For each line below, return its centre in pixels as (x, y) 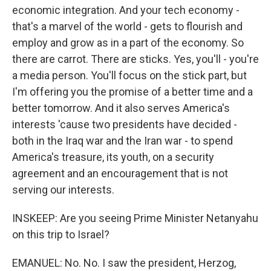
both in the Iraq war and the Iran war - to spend (122, 141)
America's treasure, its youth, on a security (113, 157)
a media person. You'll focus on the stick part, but (129, 75)
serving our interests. (63, 190)
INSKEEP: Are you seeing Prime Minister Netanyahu (135, 218)
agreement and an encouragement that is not (120, 173)
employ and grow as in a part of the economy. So (128, 43)
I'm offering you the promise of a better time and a (132, 92)
